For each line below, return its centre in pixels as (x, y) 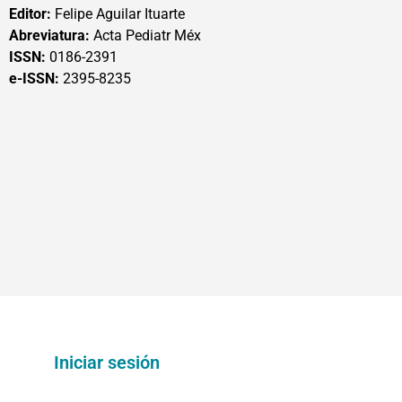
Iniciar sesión (107, 363)
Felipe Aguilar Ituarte (118, 14)
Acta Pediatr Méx (145, 35)
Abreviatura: (49, 35)
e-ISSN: (36, 79)
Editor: (30, 14)
